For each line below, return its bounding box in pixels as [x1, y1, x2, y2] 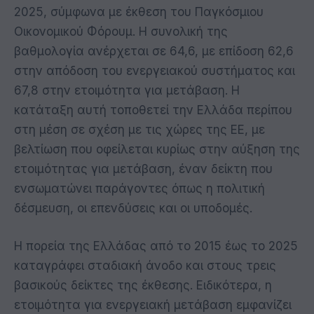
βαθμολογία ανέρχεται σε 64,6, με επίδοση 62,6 [14, 43, 294, 58]
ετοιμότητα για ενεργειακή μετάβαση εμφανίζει [14, 297, 292, 312]
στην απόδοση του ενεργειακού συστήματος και [14, 63, 295, 78]
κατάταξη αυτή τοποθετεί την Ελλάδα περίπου [14, 102, 292, 117]
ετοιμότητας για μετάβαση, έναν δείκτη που [14, 161, 273, 176]
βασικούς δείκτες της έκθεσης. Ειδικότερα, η [14, 278, 272, 292]
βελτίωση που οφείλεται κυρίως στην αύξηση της [14, 142, 300, 156]
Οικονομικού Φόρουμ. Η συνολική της [14, 24, 228, 39]
